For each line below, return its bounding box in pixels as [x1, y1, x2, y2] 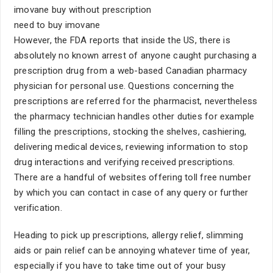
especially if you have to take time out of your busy [14, 260, 226, 271]
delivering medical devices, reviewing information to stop [14, 141, 248, 152]
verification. [14, 202, 62, 213]
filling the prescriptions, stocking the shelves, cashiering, [14, 126, 247, 137]
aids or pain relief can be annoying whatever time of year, [14, 245, 250, 256]
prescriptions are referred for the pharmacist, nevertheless [14, 96, 258, 107]
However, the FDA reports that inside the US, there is [14, 35, 230, 46]
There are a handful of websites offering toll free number [14, 172, 251, 183]
